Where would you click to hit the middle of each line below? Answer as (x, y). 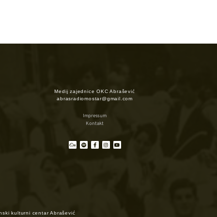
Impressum (95, 116)
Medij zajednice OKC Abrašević (95, 91)
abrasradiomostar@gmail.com (95, 98)
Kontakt (95, 124)
